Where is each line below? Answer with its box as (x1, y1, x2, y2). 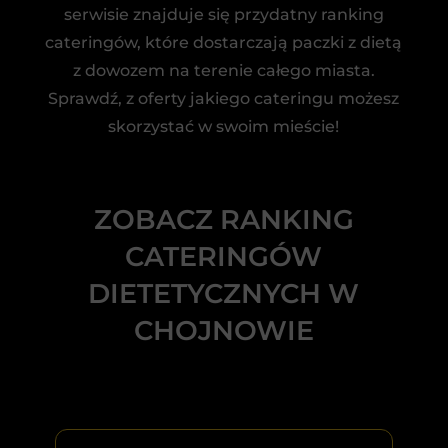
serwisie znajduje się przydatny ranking (63, 5, 384, 24)
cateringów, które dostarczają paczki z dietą (45, 33, 403, 52)
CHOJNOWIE (133, 314, 314, 347)
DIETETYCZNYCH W (88, 277, 360, 310)
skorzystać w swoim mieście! (108, 117, 340, 136)
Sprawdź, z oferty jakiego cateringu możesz (48, 89, 400, 108)
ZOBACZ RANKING (93, 203, 354, 236)
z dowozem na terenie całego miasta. (72, 61, 375, 80)
